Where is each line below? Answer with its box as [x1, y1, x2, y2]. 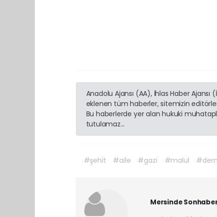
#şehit [83, 155, 106, 165]
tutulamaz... [86, 119, 125, 129]
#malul [164, 155, 189, 165]
